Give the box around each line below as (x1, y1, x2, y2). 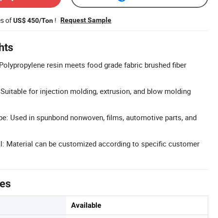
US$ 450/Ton (13, 16, 53, 24)
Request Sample (60, 16, 111, 24)
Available (71, 200, 101, 210)
